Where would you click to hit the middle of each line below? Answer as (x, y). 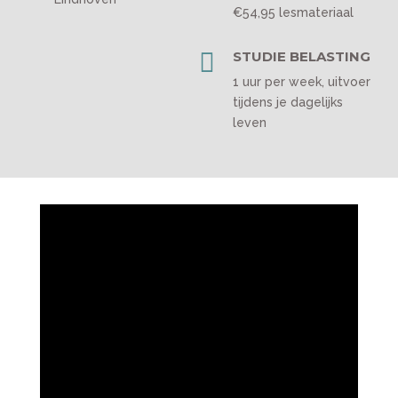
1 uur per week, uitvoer (301, 82)
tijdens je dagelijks (287, 103)
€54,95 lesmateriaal (293, 13)
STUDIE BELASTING (301, 57)
